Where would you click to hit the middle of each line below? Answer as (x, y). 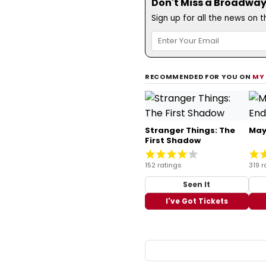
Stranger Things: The (190, 130)
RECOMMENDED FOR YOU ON (199, 76)
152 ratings (163, 165)
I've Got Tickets (197, 201)
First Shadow (173, 140)
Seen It (197, 184)
